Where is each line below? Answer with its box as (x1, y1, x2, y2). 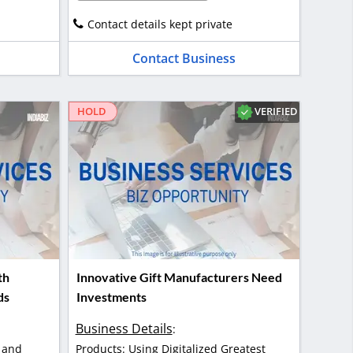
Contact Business (132, 49, 236, 67)
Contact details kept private (87, 16, 232, 32)
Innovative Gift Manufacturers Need (76, 269, 282, 284)
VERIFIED (254, 104, 298, 119)
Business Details (75, 320, 173, 338)
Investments (76, 288, 147, 304)
